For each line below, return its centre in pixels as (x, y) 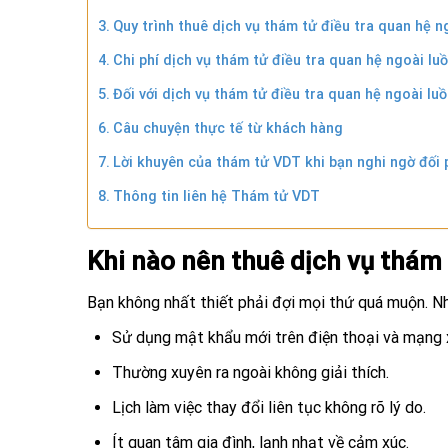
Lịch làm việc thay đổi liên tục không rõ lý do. (269, 408)
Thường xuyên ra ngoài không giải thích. (250, 373)
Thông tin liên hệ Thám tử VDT (216, 196)
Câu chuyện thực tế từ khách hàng (227, 128)
